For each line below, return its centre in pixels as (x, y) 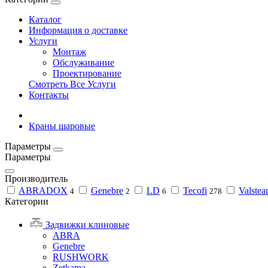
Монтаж (69, 51)
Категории (27, 201)
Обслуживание (83, 62)
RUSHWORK (81, 257)
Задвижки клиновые (86, 225)
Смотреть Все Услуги (72, 84)
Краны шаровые (62, 126)
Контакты (49, 95)
